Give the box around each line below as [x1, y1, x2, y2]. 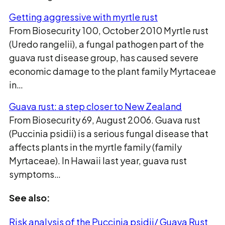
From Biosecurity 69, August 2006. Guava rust [9, 114, 200, 126]
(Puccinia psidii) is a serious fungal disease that [9, 128, 208, 139]
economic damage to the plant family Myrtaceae [9, 65, 216, 77]
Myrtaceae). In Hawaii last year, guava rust [9, 155, 187, 166]
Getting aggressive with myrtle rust [9, 11, 158, 23]
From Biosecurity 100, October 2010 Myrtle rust [9, 25, 208, 36]
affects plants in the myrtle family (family [9, 141, 182, 153]
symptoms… [9, 168, 61, 180]
